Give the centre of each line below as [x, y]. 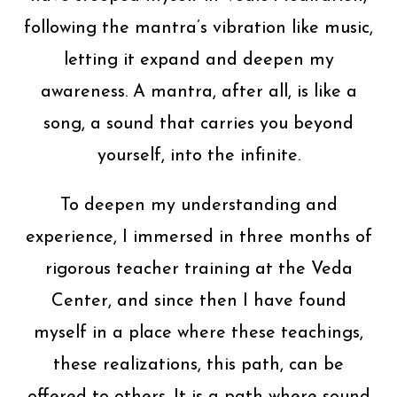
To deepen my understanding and [198, 206]
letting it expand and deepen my [198, 61]
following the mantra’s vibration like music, [198, 29]
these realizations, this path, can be [198, 366]
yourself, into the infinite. [198, 156]
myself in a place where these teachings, [198, 334]
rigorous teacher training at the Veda [198, 270]
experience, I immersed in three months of [198, 238]
